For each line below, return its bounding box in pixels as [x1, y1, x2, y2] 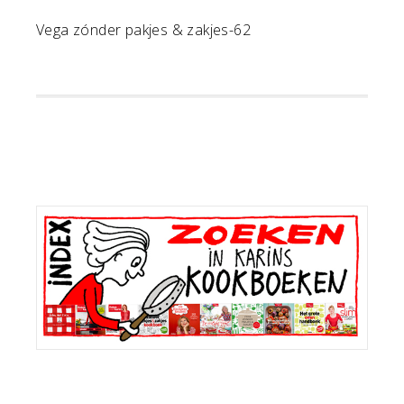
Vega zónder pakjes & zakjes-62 [36, 20, 251, 40]
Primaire [35, 186, 149, 228]
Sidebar [35, 226, 133, 269]
